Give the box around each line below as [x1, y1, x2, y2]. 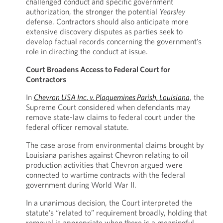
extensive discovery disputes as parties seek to [25, 26, 183, 36]
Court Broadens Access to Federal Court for [25, 64, 170, 74]
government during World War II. [25, 180, 136, 190]
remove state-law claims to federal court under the [25, 112, 195, 122]
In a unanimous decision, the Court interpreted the [25, 198, 192, 208]
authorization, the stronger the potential [25, 6, 159, 16]
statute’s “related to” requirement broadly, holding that [25, 208, 207, 218]
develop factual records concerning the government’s [25, 36, 202, 46]
